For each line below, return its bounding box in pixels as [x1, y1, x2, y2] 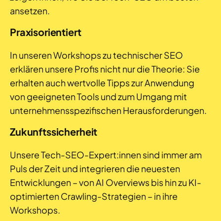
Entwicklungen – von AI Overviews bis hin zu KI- [10, 177, 201, 188]
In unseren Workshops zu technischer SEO [10, 49, 183, 61]
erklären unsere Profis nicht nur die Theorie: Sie [10, 63, 200, 75]
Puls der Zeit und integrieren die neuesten [10, 163, 180, 175]
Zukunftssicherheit [10, 125, 98, 138]
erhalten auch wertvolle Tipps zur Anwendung [10, 77, 194, 89]
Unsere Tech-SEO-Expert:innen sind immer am [10, 149, 202, 161]
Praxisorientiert [10, 26, 81, 38]
